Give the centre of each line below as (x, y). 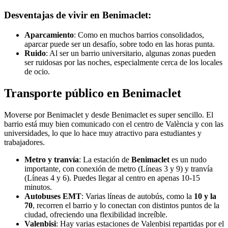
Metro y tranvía (52, 159)
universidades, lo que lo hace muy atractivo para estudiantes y (103, 133)
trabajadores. (24, 142)
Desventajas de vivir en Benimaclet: (78, 15)
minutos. (38, 187)
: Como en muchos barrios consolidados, (139, 35)
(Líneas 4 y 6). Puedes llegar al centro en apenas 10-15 (112, 178)
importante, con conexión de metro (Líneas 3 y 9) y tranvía (119, 168)
